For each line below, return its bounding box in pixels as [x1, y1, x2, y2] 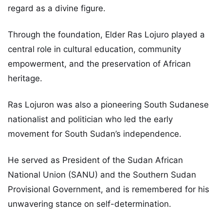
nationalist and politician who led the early [8, 114, 173, 125]
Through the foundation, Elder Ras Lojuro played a [8, 30, 205, 40]
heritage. [8, 73, 42, 84]
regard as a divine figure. [8, 3, 106, 14]
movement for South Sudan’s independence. [8, 129, 182, 139]
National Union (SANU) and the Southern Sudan [8, 169, 196, 180]
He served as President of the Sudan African [8, 155, 183, 165]
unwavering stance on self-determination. [8, 199, 171, 209]
